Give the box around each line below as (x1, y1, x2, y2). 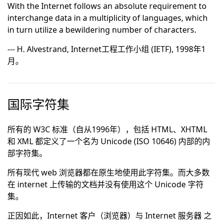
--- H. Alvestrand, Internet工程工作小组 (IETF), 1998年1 (7, 44, 206, 55)
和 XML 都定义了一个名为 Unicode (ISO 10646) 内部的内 (7, 136, 210, 147)
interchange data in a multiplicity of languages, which (7, 12, 208, 23)
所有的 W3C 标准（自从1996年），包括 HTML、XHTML (7, 124, 207, 135)
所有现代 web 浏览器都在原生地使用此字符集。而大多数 (7, 167, 210, 178)
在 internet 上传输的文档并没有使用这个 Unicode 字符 (7, 179, 204, 190)
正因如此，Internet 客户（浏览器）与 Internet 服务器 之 (7, 210, 212, 221)
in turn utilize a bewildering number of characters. (7, 24, 196, 35)
